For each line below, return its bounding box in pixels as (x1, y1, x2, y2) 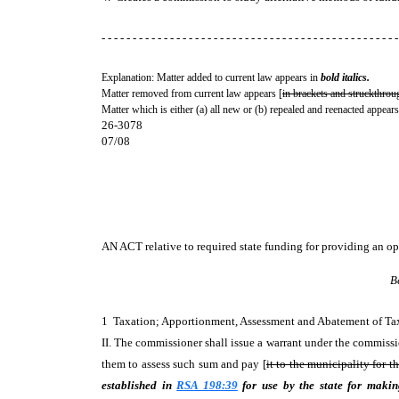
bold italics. (321, 71, 370, 84)
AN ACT (102, 240, 145, 253)
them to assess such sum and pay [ (102, 357, 266, 370)
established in (102, 379, 177, 392)
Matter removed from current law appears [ (102, 87, 282, 100)
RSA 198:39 (176, 379, 238, 392)
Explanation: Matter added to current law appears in (102, 71, 321, 84)
